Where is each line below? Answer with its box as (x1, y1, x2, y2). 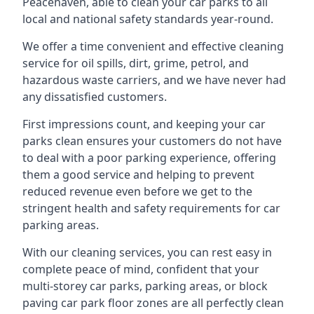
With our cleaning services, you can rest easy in (22, 245, 272, 260)
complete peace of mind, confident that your (22, 261, 259, 277)
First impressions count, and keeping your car (22, 116, 266, 132)
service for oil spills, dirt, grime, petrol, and (22, 55, 249, 71)
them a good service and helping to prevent (22, 167, 254, 182)
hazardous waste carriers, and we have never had (22, 72, 286, 88)
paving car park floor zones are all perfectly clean (22, 295, 284, 310)
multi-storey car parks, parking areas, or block (22, 278, 268, 294)
